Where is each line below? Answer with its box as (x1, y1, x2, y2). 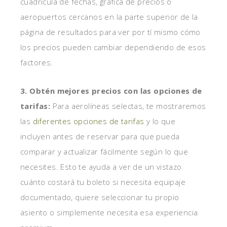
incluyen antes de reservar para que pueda (20, 131, 180, 141)
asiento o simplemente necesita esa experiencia (20, 207, 198, 217)
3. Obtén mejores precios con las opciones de (20, 86, 202, 96)
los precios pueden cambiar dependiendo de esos (20, 42, 206, 52)
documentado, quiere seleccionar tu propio (20, 192, 179, 202)
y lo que (144, 116, 176, 126)
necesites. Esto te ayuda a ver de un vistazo (20, 162, 182, 172)
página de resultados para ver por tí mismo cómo (20, 27, 201, 37)
